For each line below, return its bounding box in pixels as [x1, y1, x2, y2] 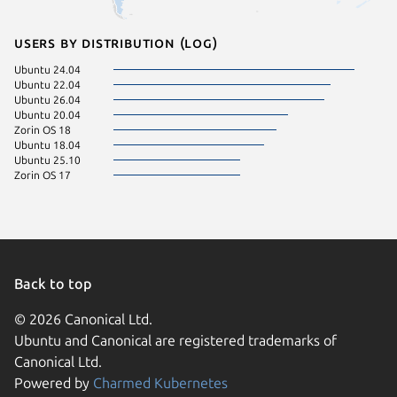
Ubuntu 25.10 [14, 153, 81, 166]
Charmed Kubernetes [93, 374, 228, 391]
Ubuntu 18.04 [14, 138, 81, 151]
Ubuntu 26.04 [14, 93, 81, 105]
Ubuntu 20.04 [14, 108, 81, 121]
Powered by [14, 374, 93, 391]
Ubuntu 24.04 [14, 63, 81, 75]
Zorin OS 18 [14, 123, 71, 136]
